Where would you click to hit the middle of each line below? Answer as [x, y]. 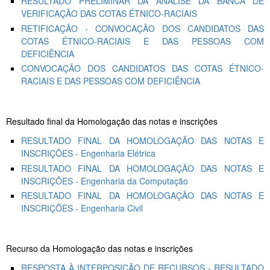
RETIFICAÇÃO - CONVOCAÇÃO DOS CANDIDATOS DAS [143, 28]
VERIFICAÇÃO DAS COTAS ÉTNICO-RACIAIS [109, 14]
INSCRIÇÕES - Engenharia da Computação [105, 181]
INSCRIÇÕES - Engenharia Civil [82, 208]
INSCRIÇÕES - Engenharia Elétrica [88, 153]
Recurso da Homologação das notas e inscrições [99, 249]
